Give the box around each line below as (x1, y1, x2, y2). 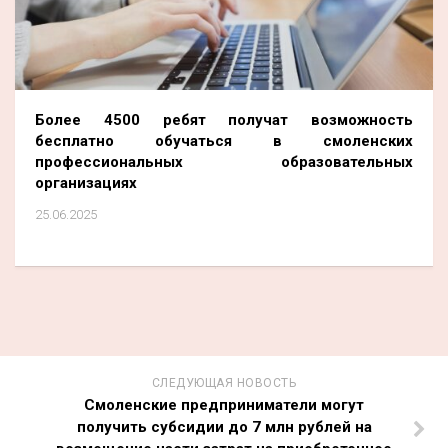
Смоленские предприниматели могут (84, 395, 364, 414)
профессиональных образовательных (35, 152, 413, 171)
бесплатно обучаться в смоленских (35, 131, 413, 150)
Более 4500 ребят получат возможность (35, 110, 413, 129)
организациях (35, 173, 137, 192)
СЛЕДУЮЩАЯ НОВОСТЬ (151, 375, 297, 390)
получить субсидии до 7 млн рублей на (76, 417, 372, 436)
